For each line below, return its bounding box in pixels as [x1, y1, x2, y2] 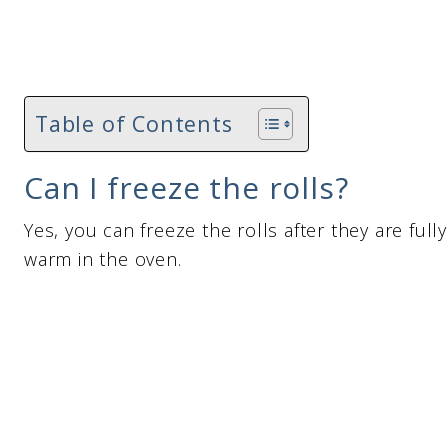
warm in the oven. [24, 247, 182, 271]
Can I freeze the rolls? [24, 167, 349, 208]
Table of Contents [35, 108, 233, 138]
